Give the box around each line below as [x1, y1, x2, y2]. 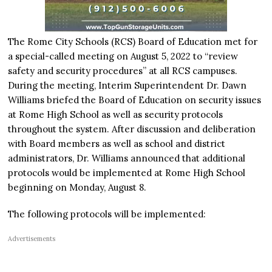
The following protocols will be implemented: [8, 208, 206, 220]
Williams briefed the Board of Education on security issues [8, 93, 262, 106]
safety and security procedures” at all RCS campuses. [8, 64, 238, 76]
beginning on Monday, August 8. [8, 181, 147, 193]
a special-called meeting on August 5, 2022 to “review [8, 50, 239, 62]
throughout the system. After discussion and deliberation [8, 123, 256, 135]
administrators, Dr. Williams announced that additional [8, 152, 246, 164]
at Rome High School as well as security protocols [8, 108, 223, 120]
